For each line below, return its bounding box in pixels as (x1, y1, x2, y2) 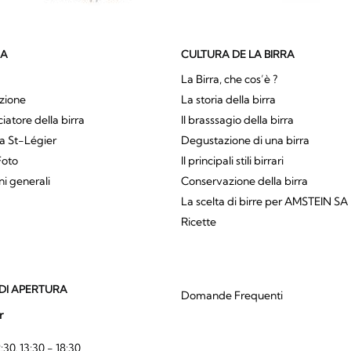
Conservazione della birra (180, 173, 308, 188)
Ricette (180, 214, 216, 229)
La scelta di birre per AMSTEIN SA (180, 194, 348, 208)
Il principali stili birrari (180, 153, 284, 168)
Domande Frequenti (180, 288, 283, 303)
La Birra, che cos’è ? (180, 71, 277, 86)
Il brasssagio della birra (180, 112, 294, 127)
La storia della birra (180, 92, 276, 107)
